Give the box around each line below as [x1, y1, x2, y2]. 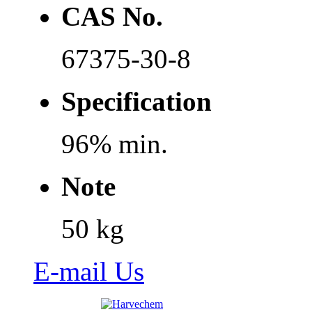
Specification [61, 86, 212, 117]
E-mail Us [33, 256, 144, 287]
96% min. [61, 129, 168, 159]
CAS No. [61, 1, 163, 32]
